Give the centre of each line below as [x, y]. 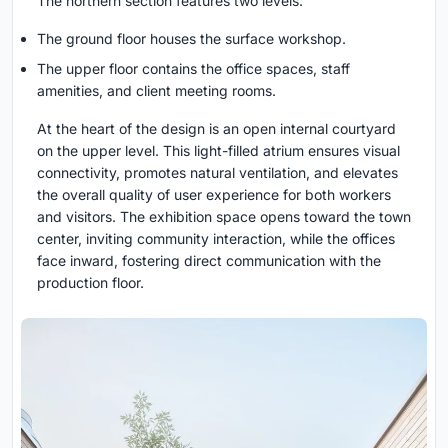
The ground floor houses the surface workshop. [191, 39]
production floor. [90, 283]
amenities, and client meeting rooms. [156, 91]
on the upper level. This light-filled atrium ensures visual [218, 151]
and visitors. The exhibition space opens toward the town [224, 217]
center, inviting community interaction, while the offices [216, 239]
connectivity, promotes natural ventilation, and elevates [217, 173]
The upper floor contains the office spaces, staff [193, 69]
